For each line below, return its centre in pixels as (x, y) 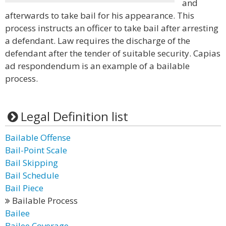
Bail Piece (24, 188)
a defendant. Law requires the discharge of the (98, 41)
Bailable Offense (38, 137)
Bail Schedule (32, 175)
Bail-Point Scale (36, 150)
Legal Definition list (74, 116)
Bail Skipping (32, 163)
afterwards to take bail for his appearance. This (100, 15)
